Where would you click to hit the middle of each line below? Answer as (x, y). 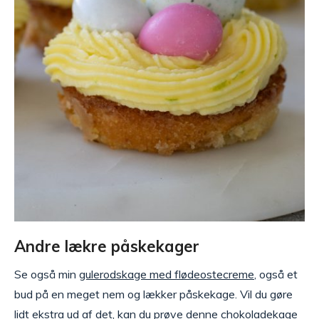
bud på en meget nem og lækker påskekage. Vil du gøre (153, 294)
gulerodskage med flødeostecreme (167, 274)
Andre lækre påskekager (107, 246)
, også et (276, 274)
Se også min (47, 274)
